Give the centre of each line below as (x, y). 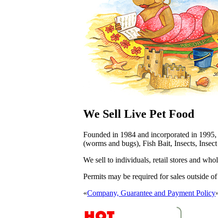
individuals (132, 160)
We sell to (99, 160)
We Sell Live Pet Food (139, 114)
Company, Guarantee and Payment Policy (151, 193)
